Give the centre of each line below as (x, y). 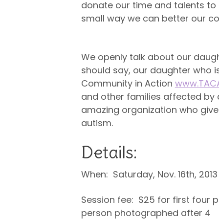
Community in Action (128, 83)
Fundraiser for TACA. (125, 32)
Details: (109, 152)
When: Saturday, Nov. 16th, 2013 (149, 174)
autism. (97, 123)
